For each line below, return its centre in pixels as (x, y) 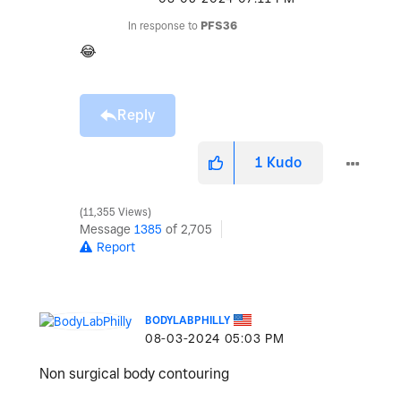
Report (116, 247)
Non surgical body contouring (136, 374)
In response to (164, 26)
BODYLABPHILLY (188, 320)
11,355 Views (115, 213)
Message (107, 230)
